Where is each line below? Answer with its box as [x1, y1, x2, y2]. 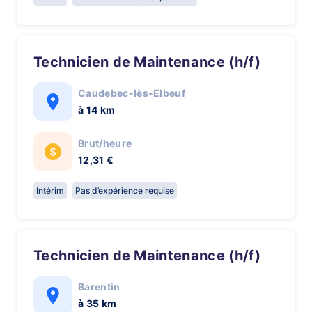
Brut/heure [78, 137, 132, 149]
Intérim [36, 185, 64, 196]
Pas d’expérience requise [75, 185, 174, 196]
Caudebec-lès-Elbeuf [78, 87, 186, 99]
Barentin [78, 281, 120, 292]
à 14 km [78, 104, 116, 116]
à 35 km [78, 297, 117, 309]
